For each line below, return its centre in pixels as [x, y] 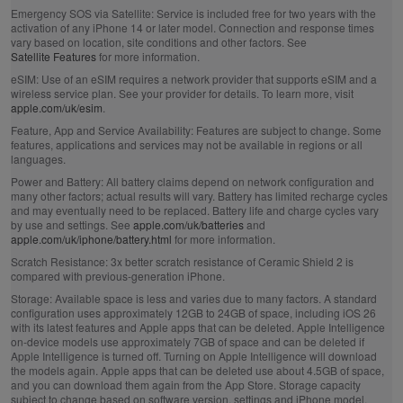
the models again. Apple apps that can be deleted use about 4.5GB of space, [197, 370]
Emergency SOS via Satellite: [82, 13]
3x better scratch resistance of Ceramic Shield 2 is [230, 261]
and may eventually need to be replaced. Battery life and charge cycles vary [194, 210]
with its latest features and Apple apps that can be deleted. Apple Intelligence [197, 327]
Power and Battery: [57, 181]
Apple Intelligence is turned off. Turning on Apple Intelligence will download [193, 356]
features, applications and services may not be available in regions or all [186, 144]
